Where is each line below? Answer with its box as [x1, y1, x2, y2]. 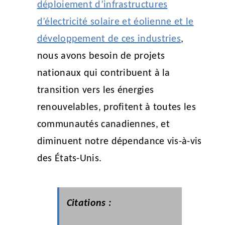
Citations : [66, 198, 115, 208]
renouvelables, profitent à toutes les [37, 102, 196, 113]
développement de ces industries [37, 34, 181, 44]
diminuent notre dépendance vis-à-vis [37, 136, 202, 147]
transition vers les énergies [37, 85, 154, 95]
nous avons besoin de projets [37, 51, 165, 61]
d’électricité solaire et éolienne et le [37, 17, 194, 27]
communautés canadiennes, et [37, 119, 170, 130]
